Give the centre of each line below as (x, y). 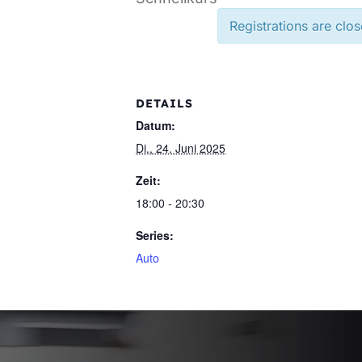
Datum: (156, 125)
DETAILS (164, 103)
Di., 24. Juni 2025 (181, 148)
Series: (155, 235)
